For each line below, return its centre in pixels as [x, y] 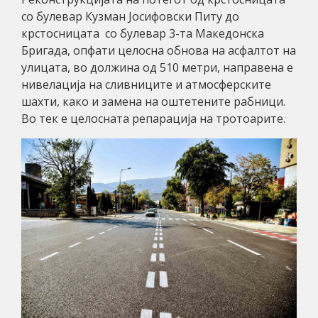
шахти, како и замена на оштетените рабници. [153, 101]
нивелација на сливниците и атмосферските [146, 84]
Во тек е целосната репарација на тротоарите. [153, 118]
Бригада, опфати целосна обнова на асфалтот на [159, 50]
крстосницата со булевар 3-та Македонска [143, 33]
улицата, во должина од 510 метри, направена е [157, 67]
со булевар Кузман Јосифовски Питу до [130, 16]
